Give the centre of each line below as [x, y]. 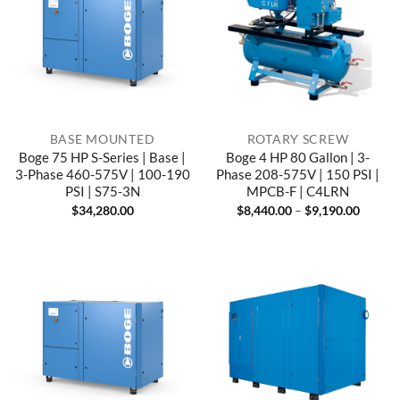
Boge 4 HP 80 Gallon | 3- [298, 157]
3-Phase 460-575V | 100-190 [102, 174]
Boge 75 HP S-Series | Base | [102, 157]
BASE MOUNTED [102, 138]
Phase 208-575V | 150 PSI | [298, 174]
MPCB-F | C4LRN [298, 191]
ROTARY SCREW [298, 138]
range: [376, 221]
